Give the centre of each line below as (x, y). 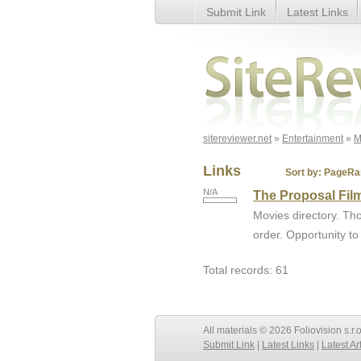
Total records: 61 (246, 270)
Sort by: (303, 172)
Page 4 (221, 66)
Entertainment (313, 139)
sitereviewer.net (237, 139)
